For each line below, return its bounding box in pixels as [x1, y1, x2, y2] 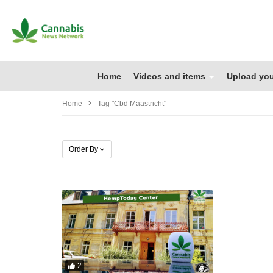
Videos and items [133, 71, 205, 81]
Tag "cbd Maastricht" [97, 99, 166, 108]
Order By [69, 144, 98, 154]
